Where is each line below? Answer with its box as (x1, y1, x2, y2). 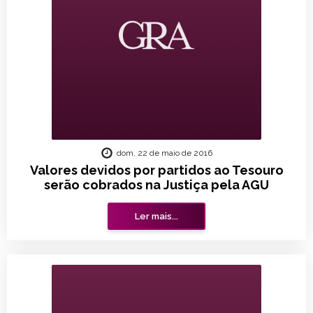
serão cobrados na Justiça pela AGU (44, 177, 269, 192)
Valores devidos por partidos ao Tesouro (29, 163, 284, 177)
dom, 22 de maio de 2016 (117, 148, 212, 158)
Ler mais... (135, 211, 178, 221)
